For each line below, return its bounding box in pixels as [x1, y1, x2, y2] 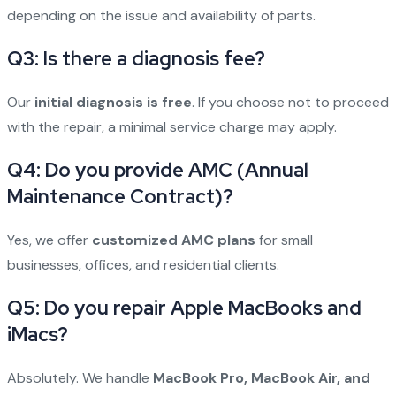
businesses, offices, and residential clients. [6, 255, 279, 274]
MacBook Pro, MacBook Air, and [152, 369, 370, 387]
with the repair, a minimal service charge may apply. [6, 118, 337, 136]
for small [255, 231, 313, 249]
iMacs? [6, 322, 68, 347]
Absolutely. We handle [6, 369, 153, 387]
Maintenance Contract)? [6, 184, 233, 209]
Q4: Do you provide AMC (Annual [6, 157, 308, 183]
